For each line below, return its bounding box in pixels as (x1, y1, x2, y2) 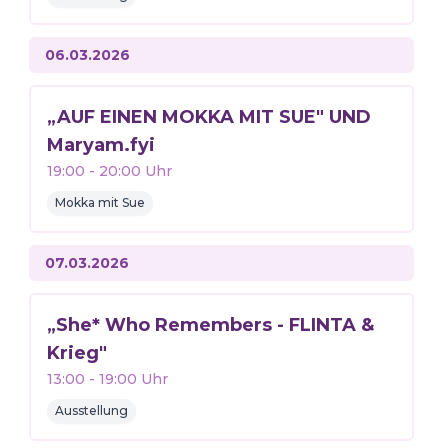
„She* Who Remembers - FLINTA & (46, 314, 374, 336)
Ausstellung (54, 403, 128, 418)
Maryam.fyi (46, 134, 155, 156)
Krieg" (46, 342, 107, 364)
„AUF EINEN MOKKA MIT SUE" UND (46, 106, 371, 128)
